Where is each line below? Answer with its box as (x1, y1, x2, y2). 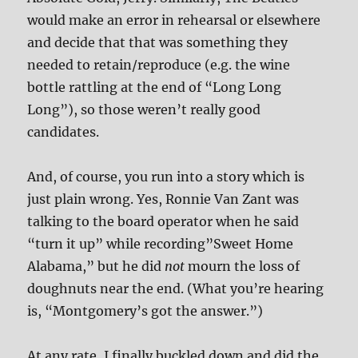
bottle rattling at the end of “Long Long (27, 79, 282, 96)
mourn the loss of (188, 258, 300, 275)
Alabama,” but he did (27, 258, 165, 275)
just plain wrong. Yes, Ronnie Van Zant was (27, 191, 300, 208)
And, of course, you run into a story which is (27, 169, 305, 185)
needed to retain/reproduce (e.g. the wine (27, 57, 291, 74)
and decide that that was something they (27, 34, 288, 51)
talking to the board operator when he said (27, 213, 300, 230)
